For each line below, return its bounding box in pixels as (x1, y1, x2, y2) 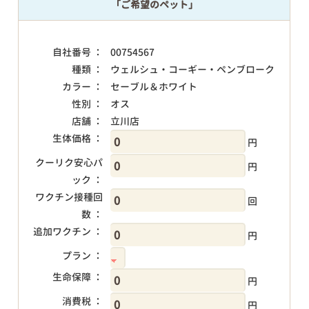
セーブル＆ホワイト (110, 80, 198, 93)
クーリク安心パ (34, 156, 103, 169)
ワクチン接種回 (34, 190, 103, 203)
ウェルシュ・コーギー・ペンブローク (110, 63, 275, 76)
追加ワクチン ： (32, 225, 103, 238)
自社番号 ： (52, 46, 103, 59)
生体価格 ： (52, 132, 103, 145)
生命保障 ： (52, 270, 103, 283)
